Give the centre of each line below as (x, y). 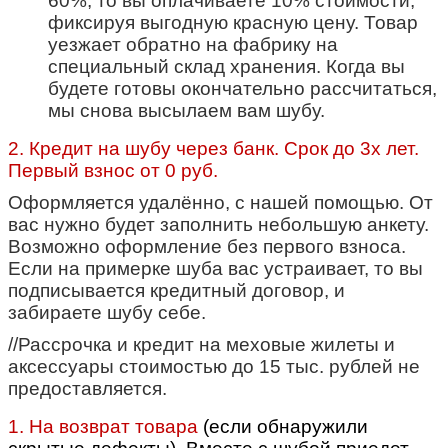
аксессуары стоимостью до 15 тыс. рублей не (214, 366)
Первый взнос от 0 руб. (113, 170)
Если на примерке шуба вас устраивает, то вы (215, 268)
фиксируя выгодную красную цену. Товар (233, 22)
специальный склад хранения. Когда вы (226, 66)
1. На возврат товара (105, 426)
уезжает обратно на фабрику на (193, 44)
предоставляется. (87, 388)
